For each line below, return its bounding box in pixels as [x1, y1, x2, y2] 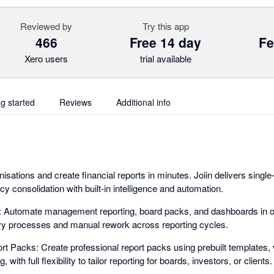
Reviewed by [20, 20, 72, 32]
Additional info [116, 96, 171, 108]
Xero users [24, 52, 68, 65]
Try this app [142, 20, 189, 32]
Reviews [59, 96, 92, 108]
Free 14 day [130, 33, 201, 51]
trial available [139, 52, 191, 65]
